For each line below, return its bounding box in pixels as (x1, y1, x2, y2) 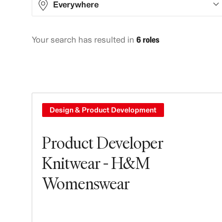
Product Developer (42, 132, 163, 153)
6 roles (136, 34, 160, 45)
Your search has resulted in (32, 34, 136, 45)
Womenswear (42, 172, 130, 194)
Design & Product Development (50, 106, 157, 114)
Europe (61, 70, 89, 80)
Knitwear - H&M (42, 152, 150, 173)
